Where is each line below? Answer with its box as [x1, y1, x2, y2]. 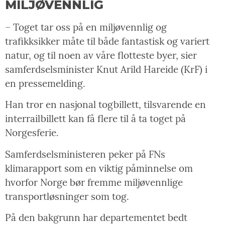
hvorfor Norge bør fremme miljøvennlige [5, 176, 183, 188]
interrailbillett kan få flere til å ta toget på [5, 113, 186, 125]
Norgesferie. [5, 127, 59, 139]
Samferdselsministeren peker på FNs [5, 148, 165, 160]
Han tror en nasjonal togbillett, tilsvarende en [5, 98, 206, 111]
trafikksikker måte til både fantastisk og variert [5, 35, 209, 47]
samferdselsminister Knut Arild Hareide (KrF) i [5, 63, 207, 75]
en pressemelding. [5, 77, 85, 89]
